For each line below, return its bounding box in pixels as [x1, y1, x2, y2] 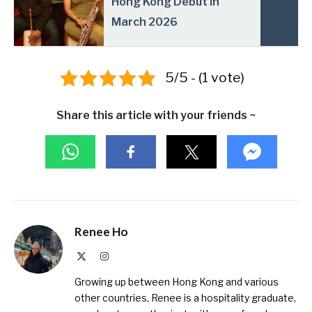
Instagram [108, 251, 147, 261]
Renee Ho [75, 224, 128, 240]
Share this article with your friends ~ [56, 109, 256, 123]
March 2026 [111, 15, 178, 29]
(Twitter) [86, 265, 121, 275]
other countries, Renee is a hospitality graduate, [75, 292, 296, 304]
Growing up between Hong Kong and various [75, 276, 279, 288]
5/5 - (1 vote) [165, 69, 244, 86]
